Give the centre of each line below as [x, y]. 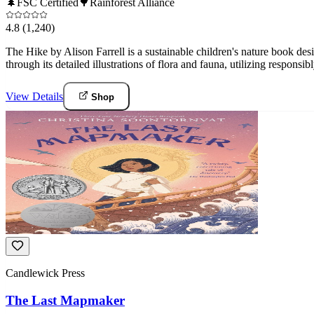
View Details [34, 97]
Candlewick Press [45, 273]
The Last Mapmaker [65, 301]
